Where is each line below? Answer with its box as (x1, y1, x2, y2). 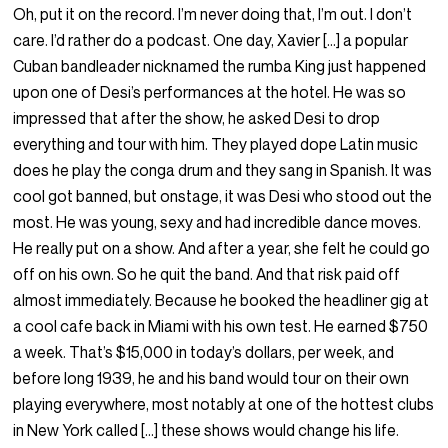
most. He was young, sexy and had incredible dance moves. (13, 212, 422, 233)
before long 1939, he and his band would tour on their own (13, 368, 410, 389)
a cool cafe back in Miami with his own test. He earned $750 (13, 316, 429, 337)
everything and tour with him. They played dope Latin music (13, 134, 419, 155)
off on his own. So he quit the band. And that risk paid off (13, 264, 401, 285)
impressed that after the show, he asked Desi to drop (13, 108, 381, 129)
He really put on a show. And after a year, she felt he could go (13, 238, 431, 259)
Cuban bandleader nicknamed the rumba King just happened (13, 56, 427, 77)
